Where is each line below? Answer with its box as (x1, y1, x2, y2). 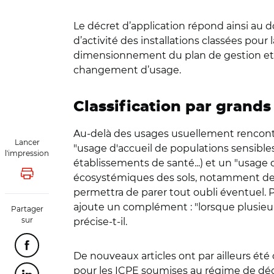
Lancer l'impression (26, 172, 113, 182)
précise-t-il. (73, 216, 127, 228)
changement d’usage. (73, 64, 183, 76)
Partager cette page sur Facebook (26, 244, 180, 253)
